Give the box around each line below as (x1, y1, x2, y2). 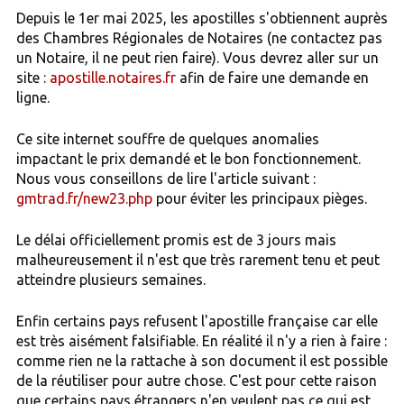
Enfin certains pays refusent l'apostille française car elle (15, 312, 378, 329)
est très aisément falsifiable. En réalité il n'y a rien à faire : (15, 332, 387, 349)
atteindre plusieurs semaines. (15, 271, 206, 288)
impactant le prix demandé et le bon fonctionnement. (15, 150, 361, 167)
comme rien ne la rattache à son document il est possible (15, 352, 388, 369)
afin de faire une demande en (175, 69, 369, 86)
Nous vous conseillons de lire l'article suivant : (15, 170, 316, 187)
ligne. (15, 88, 50, 106)
